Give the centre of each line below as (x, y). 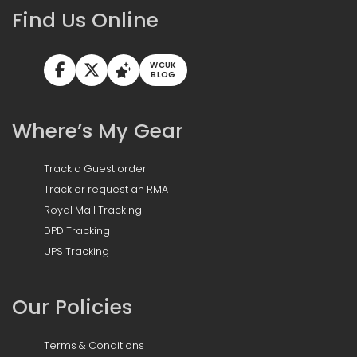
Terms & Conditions (94, 345)
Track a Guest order (95, 169)
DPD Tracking (77, 231)
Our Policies (72, 308)
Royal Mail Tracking (93, 210)
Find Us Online (85, 21)
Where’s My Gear (98, 131)
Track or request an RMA (106, 190)
